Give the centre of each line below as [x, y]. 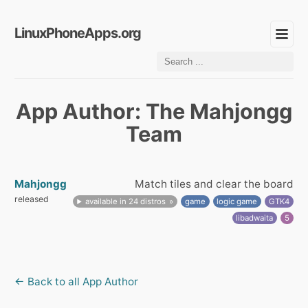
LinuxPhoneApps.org [78, 33]
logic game [237, 201]
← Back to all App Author [76, 282]
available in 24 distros [126, 201]
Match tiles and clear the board [214, 184]
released [32, 199]
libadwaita [255, 218]
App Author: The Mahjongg [154, 111]
